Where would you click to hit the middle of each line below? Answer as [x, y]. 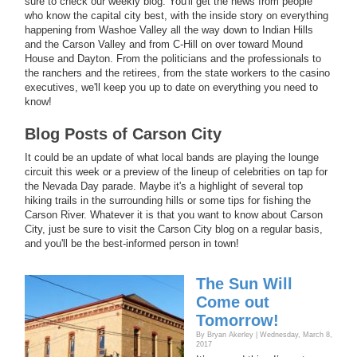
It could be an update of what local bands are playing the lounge [172, 157]
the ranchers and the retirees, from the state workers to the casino [177, 73]
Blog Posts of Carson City [123, 134]
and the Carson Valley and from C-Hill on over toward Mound [164, 44]
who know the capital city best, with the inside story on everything [177, 16]
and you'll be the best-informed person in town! [132, 243]
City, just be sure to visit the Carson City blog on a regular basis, [174, 229]
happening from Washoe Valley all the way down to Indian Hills [169, 30]
